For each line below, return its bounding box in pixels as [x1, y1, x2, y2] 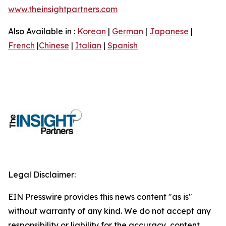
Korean [77, 26, 106, 36]
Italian [75, 40, 101, 50]
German [112, 26, 143, 36]
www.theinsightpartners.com [8, 4, 118, 14]
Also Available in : [8, 26, 77, 36]
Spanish [107, 40, 138, 50]
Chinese [39, 40, 69, 50]
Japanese [149, 26, 189, 36]
